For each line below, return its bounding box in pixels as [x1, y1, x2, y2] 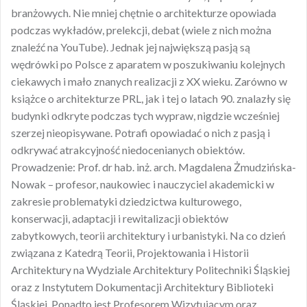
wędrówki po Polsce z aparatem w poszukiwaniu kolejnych [11, 58, 285, 71]
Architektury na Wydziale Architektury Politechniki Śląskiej [11, 263, 290, 277]
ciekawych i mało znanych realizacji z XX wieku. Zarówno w [11, 75, 287, 88]
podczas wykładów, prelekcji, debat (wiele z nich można [11, 23, 271, 37]
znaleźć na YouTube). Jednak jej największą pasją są [11, 40, 250, 54]
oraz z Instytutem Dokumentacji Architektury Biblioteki [11, 280, 273, 294]
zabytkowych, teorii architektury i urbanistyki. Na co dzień [11, 229, 286, 243]
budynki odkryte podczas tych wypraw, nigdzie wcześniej [11, 109, 280, 123]
